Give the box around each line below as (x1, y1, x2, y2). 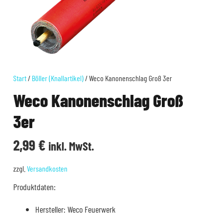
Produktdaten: (13, 181, 56, 193)
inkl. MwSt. (48, 139, 94, 153)
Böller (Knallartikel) (32, 73, 84, 83)
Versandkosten (27, 164, 67, 174)
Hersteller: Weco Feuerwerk (35, 204, 115, 215)
